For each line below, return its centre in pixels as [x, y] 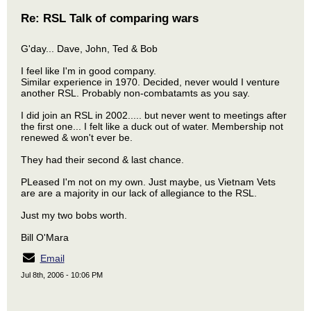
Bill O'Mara [45, 237]
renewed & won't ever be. [77, 137]
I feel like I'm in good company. [89, 71]
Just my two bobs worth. [74, 215]
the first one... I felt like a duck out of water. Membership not [152, 126]
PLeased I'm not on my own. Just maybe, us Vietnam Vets [148, 182]
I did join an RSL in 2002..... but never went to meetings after [154, 115]
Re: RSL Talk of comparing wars [110, 18]
